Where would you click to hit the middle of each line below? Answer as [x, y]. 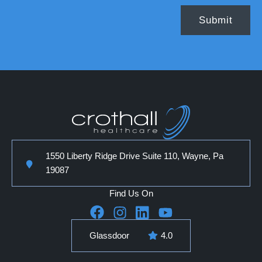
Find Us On [131, 193]
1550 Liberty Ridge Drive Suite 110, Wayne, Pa [135, 156]
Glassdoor [109, 235]
